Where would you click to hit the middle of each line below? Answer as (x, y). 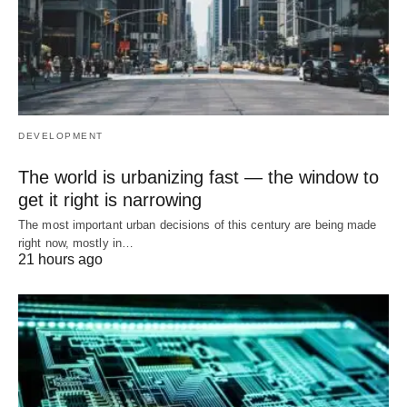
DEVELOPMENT (61, 136)
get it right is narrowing (110, 200)
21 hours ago (60, 260)
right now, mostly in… (76, 243)
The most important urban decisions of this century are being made (198, 225)
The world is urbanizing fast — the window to (199, 178)
